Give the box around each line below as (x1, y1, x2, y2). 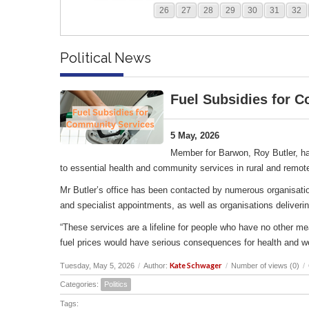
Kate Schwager (170, 260, 222, 270)
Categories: (60, 279, 101, 288)
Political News (60, 49, 151, 66)
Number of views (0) (231, 261, 299, 270)
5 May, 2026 (170, 130, 219, 141)
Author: (143, 261, 170, 270)
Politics (104, 279, 128, 288)
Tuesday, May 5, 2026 (60, 261, 134, 270)
